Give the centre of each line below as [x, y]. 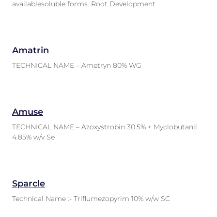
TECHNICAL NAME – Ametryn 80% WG [77, 65]
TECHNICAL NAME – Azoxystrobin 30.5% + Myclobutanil [105, 127]
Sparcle [29, 184]
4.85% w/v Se [33, 137]
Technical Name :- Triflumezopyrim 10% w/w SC [91, 199]
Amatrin [31, 50]
